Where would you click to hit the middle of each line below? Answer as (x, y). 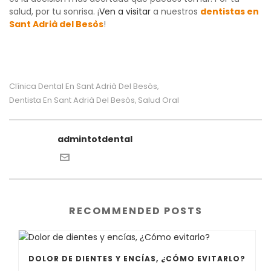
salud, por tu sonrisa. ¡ (54, 11)
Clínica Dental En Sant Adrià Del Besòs (83, 86)
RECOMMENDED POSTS (135, 211)
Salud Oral (158, 100)
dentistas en (230, 11)
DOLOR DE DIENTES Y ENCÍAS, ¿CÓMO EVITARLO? (137, 259)
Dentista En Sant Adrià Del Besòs (72, 100)
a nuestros (175, 11)
